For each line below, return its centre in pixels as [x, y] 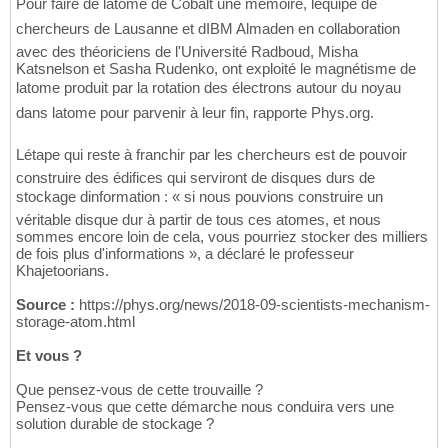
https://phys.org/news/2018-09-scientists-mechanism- [252, 305]
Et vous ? [49, 356]
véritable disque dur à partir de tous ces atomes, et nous [198, 220]
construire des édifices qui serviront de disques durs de [195, 178]
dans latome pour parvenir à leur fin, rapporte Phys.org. [195, 113]
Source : [45, 305]
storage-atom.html [75, 322]
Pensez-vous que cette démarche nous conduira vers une [205, 407]
